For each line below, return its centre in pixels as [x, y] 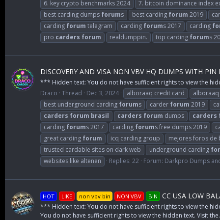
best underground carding [81, 105]
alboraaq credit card [156, 93]
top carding [173, 37]
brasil [100, 116]
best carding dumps [72, 14]
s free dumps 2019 [181, 127]
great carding [63, 138]
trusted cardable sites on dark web [92, 150]
